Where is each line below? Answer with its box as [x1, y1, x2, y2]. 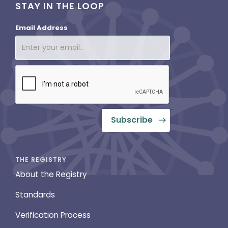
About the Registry [15, 169, 87, 180]
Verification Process [15, 210, 91, 221]
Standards [15, 189, 55, 201]
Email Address [15, 22, 68, 33]
